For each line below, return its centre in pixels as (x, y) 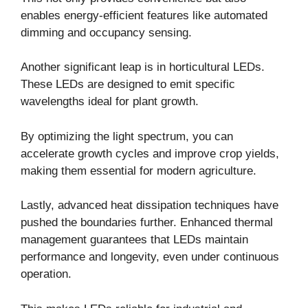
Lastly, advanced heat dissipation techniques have (150, 206)
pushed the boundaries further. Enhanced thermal (147, 223)
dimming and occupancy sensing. (106, 32)
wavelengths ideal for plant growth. (110, 102)
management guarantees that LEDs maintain (134, 240)
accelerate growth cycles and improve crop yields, (150, 153)
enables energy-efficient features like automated (144, 15)
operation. (46, 274)
